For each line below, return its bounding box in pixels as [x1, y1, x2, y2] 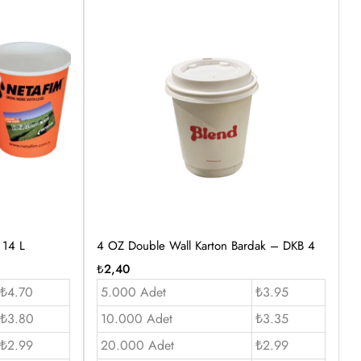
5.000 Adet [100, 282, 166, 301]
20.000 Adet [100, 335, 174, 355]
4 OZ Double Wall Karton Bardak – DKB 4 [96, 236, 315, 255]
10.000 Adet [100, 309, 172, 328]
